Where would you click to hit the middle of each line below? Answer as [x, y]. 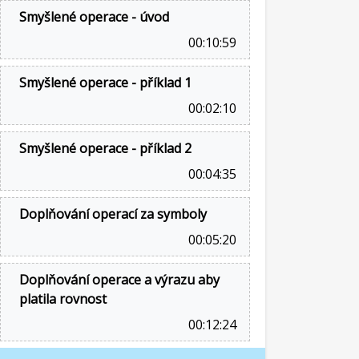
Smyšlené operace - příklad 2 [105, 148]
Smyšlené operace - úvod [94, 17]
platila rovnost [63, 299]
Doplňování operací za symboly [113, 214]
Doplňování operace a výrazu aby [119, 280]
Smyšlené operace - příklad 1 [105, 83]
